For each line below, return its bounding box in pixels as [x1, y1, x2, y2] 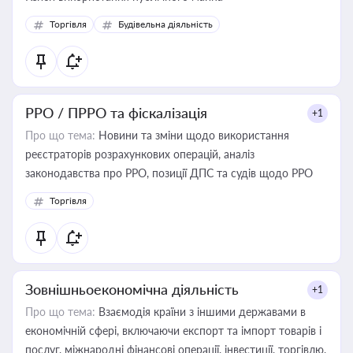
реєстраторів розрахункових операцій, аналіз [25, 147, 224, 161]
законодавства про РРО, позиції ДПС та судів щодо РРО [152, 166, 313, 180]
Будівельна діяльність [118, 18, 213, 30]
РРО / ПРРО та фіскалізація [25, 104, 207, 121]
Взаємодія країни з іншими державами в [95, 305, 306, 318]
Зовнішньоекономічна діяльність [25, 281, 239, 298]
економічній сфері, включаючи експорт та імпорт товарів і [25, 324, 321, 337]
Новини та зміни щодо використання [95, 128, 289, 142]
